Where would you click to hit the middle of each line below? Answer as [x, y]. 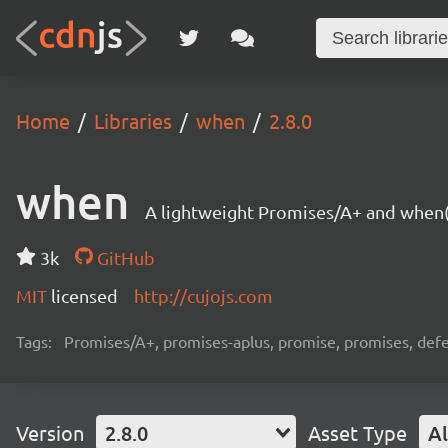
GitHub [123, 257]
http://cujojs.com [203, 295]
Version [50, 432]
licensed [84, 295]
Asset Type [357, 432]
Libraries [133, 120]
